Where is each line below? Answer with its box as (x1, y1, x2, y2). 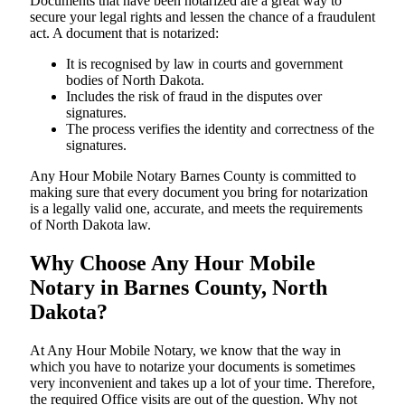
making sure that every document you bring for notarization (30, 184, 368, 200)
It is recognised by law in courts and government (66, 55, 343, 71)
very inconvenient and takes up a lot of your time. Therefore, (30, 374, 375, 391)
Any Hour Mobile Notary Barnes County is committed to (30, 167, 356, 184)
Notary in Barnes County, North (30, 275, 327, 299)
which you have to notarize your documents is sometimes (30, 358, 355, 374)
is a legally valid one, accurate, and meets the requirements (30, 200, 363, 216)
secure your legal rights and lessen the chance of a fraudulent (30, 8, 375, 24)
